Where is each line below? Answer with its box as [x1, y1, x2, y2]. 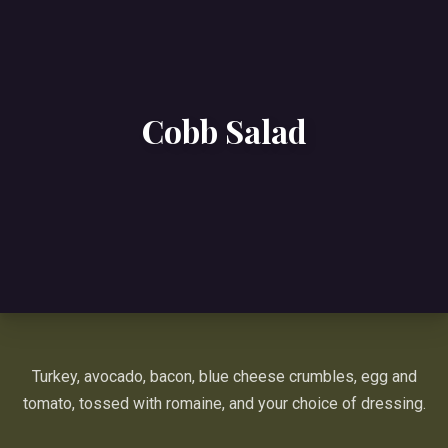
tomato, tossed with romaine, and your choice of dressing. [22, 394, 426, 413]
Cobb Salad [141, 109, 307, 152]
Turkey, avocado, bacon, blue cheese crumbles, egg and [31, 367, 417, 386]
